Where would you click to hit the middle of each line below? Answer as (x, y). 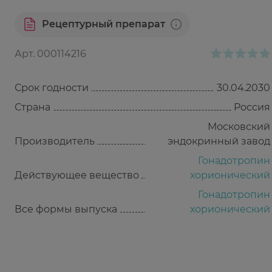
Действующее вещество (77, 175)
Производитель (55, 141)
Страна (32, 107)
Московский (239, 127)
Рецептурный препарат (104, 24)
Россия (252, 107)
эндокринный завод (219, 141)
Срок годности (52, 88)
